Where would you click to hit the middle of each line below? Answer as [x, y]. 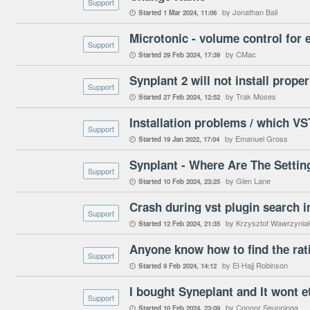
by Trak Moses [251, 96]
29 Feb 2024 [182, 55]
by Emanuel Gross [256, 138]
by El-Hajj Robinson [255, 265]
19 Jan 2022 [181, 139]
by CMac [241, 54]
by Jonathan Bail [250, 12]
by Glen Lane [248, 181]
